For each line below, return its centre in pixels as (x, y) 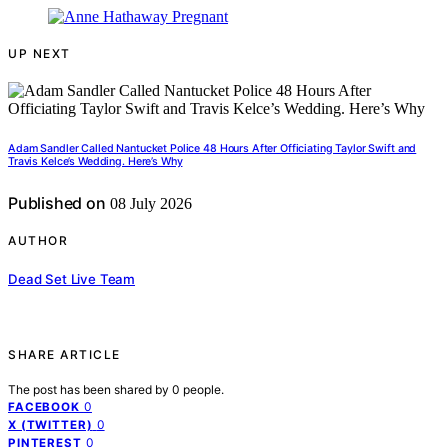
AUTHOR (38, 241)
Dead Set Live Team (72, 278)
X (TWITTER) (50, 424)
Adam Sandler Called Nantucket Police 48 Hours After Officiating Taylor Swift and (212, 149)
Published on (57, 203)
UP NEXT (39, 54)
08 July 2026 (148, 204)
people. (203, 389)
